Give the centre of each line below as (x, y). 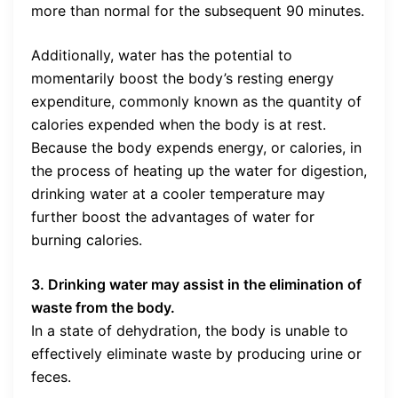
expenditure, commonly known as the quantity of (196, 102)
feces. (51, 377)
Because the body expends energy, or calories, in (196, 148)
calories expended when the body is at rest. (179, 125)
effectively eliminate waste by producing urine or (196, 354)
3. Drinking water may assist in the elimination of (196, 285)
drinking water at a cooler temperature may (178, 194)
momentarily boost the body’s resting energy (183, 79)
